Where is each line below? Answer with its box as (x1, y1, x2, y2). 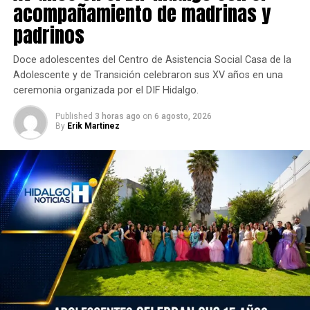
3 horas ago (94, 111, 140, 121)
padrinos (12, 20, 84, 50)
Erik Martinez (66, 121, 120, 131)
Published (55, 111, 93, 121)
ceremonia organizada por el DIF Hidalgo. (12, 84, 199, 96)
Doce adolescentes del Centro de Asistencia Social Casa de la (12, 54, 291, 66)
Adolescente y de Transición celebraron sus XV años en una (12, 69, 283, 81)
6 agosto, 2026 (154, 111, 212, 121)
